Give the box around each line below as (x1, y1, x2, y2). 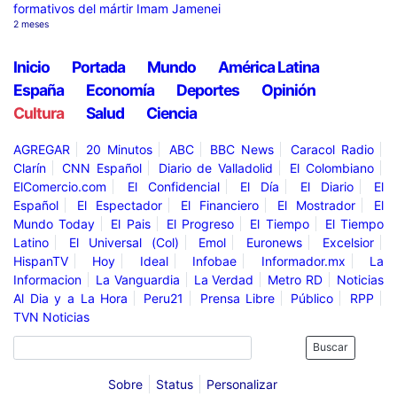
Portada (72, 57, 125, 76)
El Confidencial (127, 179, 220, 194)
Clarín (13, 160, 46, 175)
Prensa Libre (199, 291, 276, 306)
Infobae (192, 253, 237, 269)
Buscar (313, 340, 349, 354)
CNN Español (62, 160, 143, 175)
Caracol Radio (290, 142, 374, 157)
